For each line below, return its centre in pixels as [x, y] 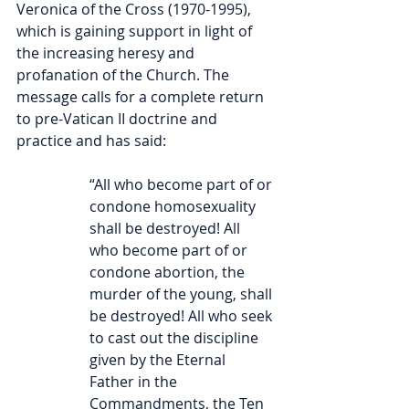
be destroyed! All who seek [183, 316]
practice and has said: [91, 141]
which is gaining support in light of [136, 31]
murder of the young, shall [183, 294]
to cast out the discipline [176, 338]
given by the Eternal [159, 360]
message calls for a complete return [142, 97]
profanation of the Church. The [125, 75]
